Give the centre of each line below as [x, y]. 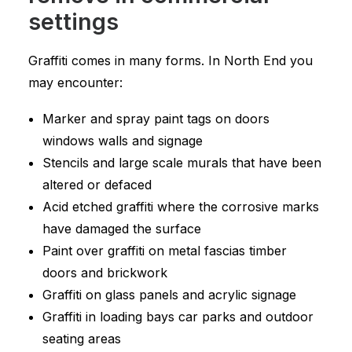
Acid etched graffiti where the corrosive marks [181, 207]
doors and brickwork [105, 273]
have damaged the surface [122, 229]
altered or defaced [97, 185]
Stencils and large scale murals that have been [182, 163]
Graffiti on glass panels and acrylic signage [169, 295]
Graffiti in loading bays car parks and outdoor [178, 317]
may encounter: [75, 82]
